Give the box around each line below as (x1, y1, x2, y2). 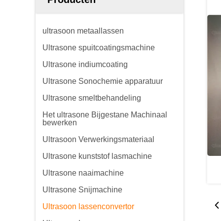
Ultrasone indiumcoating (42, 60, 128, 69)
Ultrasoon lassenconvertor (42, 202, 134, 211)
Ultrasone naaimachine (42, 169, 124, 177)
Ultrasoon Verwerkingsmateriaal (42, 135, 154, 144)
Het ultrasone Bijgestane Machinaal (42, 110, 167, 119)
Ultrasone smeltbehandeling (42, 94, 141, 102)
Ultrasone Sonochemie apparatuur (42, 77, 163, 85)
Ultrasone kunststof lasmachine (42, 152, 152, 160)
